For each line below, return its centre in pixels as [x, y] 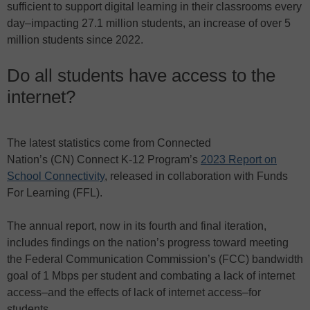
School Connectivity [56, 176]
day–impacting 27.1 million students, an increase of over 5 [149, 24]
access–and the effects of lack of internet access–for [134, 293]
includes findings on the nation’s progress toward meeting [148, 243]
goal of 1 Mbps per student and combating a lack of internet [151, 276]
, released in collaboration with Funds [196, 176]
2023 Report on [239, 160]
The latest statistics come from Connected [109, 143]
